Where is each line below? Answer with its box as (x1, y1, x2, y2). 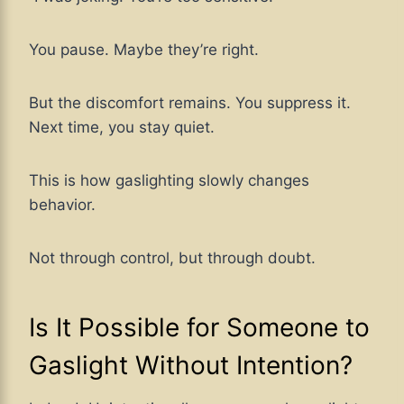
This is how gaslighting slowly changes (29, 171, 309, 190)
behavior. (29, 196, 96, 215)
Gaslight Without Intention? (29, 350, 353, 381)
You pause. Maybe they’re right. (29, 41, 259, 60)
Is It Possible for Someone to (29, 312, 370, 344)
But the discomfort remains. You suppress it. (29, 94, 351, 113)
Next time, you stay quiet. (29, 118, 215, 137)
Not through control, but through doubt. (29, 249, 316, 268)
